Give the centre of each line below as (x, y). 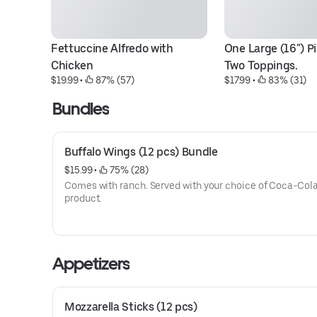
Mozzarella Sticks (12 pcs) (131, 307)
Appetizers (91, 264)
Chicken (72, 65)
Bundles (81, 109)
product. (83, 198)
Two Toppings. (261, 65)
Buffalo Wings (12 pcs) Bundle (141, 152)
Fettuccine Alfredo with (112, 48)
